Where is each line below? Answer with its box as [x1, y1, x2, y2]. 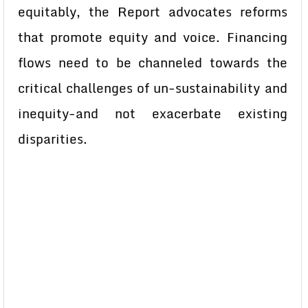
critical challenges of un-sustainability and [18, 78, 287, 98]
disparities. [18, 129, 87, 149]
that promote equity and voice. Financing [18, 27, 287, 47]
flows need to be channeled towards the [18, 52, 287, 73]
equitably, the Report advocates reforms [18, 1, 287, 22]
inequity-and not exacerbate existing [18, 103, 287, 124]
